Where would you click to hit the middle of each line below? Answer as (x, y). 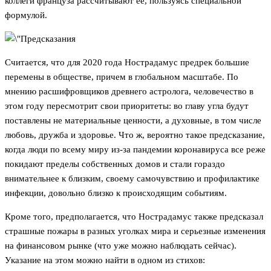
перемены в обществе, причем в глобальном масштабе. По (122, 77)
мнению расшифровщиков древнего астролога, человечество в (129, 92)
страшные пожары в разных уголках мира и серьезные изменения (135, 231)
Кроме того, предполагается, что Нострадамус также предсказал (134, 217)
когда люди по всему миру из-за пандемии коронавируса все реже (135, 150)
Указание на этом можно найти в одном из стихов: (105, 260)
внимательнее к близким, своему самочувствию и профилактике (132, 179)
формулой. (26, 15)
